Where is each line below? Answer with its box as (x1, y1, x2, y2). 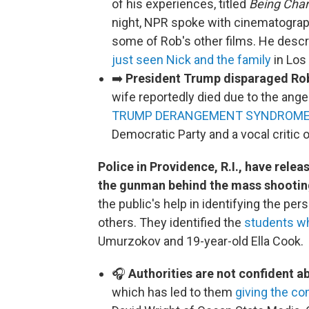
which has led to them (112, 285, 235, 299)
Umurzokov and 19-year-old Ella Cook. (98, 234, 303, 248)
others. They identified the (98, 215, 244, 230)
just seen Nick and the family (112, 52, 271, 67)
